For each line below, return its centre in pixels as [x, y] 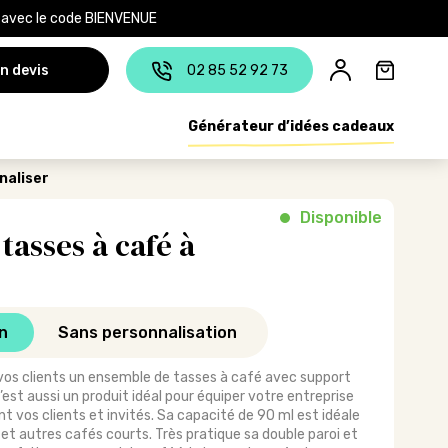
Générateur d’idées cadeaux [291, 126]
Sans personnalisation [147, 332]
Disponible [341, 217]
